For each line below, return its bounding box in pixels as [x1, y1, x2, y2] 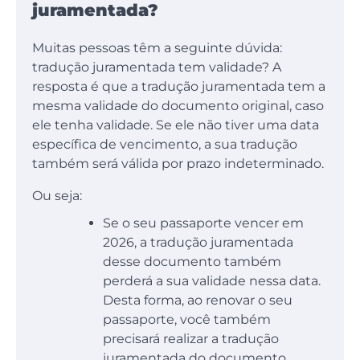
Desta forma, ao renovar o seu [103, 292, 292, 309]
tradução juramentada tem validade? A [32, 59, 281, 76]
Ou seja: [32, 188, 85, 204]
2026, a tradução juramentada [103, 235, 293, 251]
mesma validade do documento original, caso [32, 98, 324, 114]
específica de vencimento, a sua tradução [32, 137, 297, 153]
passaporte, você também [103, 312, 271, 328]
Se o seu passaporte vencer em [103, 215, 304, 231]
